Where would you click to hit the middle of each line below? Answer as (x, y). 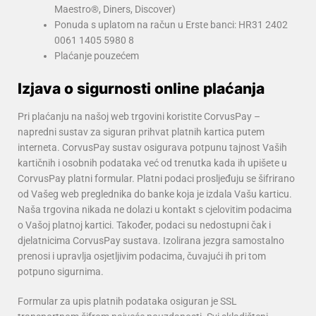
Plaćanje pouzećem (97, 56)
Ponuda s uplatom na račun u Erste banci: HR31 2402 (171, 25)
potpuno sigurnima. (62, 272)
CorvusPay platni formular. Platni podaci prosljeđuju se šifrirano (156, 179)
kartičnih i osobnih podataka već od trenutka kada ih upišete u (152, 163)
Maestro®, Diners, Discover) (115, 10)
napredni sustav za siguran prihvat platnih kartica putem (141, 132)
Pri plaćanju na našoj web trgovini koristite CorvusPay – (139, 117)
